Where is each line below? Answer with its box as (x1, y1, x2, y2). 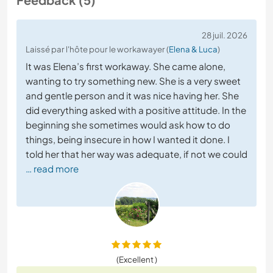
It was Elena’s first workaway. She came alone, (26, 60, 225, 73)
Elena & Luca (169, 44, 218, 55)
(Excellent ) (116, 254, 157, 265)
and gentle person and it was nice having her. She (26, 90, 239, 102)
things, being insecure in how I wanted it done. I (26, 133, 230, 146)
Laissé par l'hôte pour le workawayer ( (26, 44, 169, 55)
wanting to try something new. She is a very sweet (26, 75, 241, 87)
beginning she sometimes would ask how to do (26, 119, 230, 131)
